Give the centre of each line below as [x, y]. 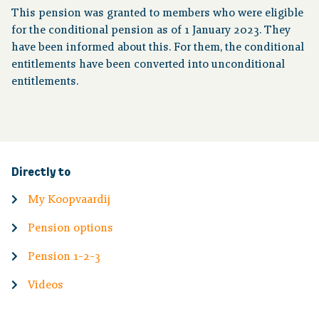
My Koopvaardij [69, 200]
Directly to [41, 172]
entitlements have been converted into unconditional [148, 64]
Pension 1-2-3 [64, 257]
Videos [46, 285]
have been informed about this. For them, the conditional [158, 47]
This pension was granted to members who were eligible [157, 13]
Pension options [71, 228]
